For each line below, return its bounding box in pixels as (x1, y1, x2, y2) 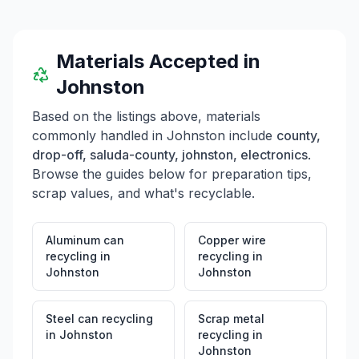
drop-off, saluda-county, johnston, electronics (32, 147, 308, 163)
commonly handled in (32, 127, 167, 143)
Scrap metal (198, 312, 264, 325)
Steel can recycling (46, 312, 153, 325)
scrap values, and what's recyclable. (32, 185, 255, 201)
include (225, 127, 272, 143)
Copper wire (198, 233, 266, 247)
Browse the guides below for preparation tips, (32, 166, 312, 182)
